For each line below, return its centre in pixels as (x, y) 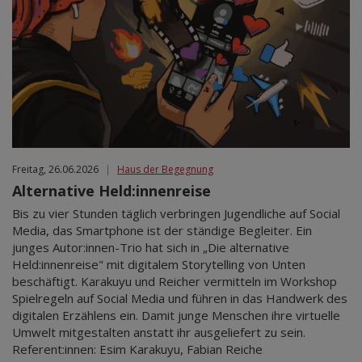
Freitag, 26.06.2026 (55, 170)
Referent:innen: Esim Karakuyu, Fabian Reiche (137, 349)
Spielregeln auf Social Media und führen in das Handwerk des (180, 299)
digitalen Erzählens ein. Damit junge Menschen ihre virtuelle (176, 316)
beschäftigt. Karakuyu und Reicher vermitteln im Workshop (175, 282)
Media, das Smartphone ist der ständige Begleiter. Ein (162, 231)
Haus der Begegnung (165, 170)
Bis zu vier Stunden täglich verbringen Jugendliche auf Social (176, 214)
